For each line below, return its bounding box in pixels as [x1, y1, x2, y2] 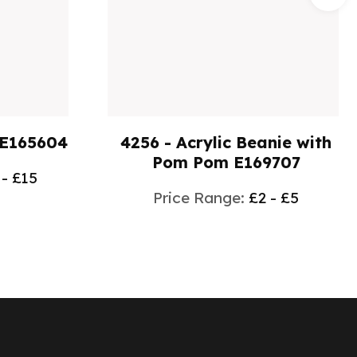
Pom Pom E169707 [151, 151, 300, 172]
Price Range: [153, 187, 249, 207]
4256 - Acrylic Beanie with [120, 131, 332, 152]
